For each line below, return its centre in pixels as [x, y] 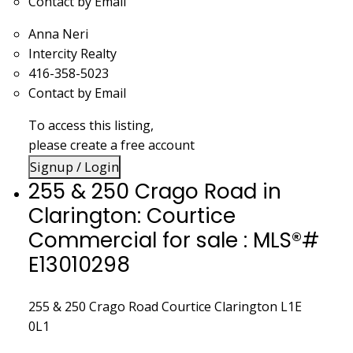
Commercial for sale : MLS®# [173, 240]
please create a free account [111, 145]
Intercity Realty [72, 53]
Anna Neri [58, 33]
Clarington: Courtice [132, 215]
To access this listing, [91, 125]
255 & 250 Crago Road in [154, 191]
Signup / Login [74, 166]
